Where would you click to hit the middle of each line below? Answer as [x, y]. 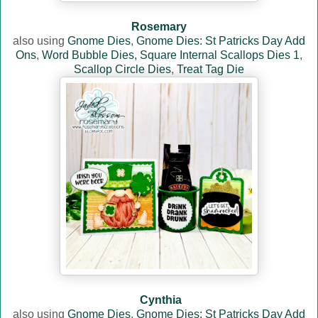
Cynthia [160, 300]
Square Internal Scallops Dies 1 [220, 55]
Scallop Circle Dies [122, 70]
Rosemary [159, 27]
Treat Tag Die [210, 70]
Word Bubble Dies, [89, 55]
